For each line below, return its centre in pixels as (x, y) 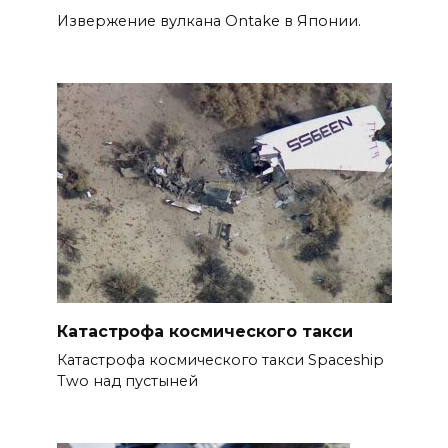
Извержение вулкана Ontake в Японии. (208, 20)
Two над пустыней (127, 380)
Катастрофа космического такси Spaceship (220, 359)
